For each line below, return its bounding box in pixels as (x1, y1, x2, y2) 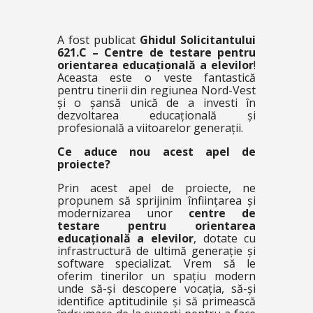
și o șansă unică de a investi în (57, 95, 256, 110)
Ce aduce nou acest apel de (57, 144, 256, 159)
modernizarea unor (57, 205, 189, 221)
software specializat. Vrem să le (57, 256, 256, 271)
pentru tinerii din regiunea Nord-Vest (57, 82, 256, 98)
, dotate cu (194, 231, 256, 246)
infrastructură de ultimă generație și (57, 243, 256, 259)
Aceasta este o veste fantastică (57, 70, 256, 85)
